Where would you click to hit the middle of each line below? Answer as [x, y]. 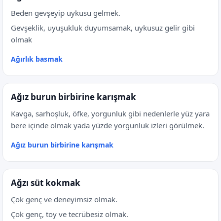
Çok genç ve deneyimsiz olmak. [64, 199]
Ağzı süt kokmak [46, 183]
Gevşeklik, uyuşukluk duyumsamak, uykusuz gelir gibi [103, 28]
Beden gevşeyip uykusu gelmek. [66, 13]
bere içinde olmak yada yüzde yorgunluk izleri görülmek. [108, 125]
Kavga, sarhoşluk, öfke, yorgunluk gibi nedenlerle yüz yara [110, 113]
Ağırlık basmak [37, 59]
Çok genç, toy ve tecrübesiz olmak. [70, 214]
